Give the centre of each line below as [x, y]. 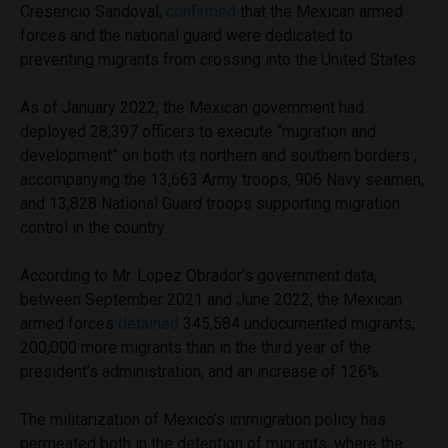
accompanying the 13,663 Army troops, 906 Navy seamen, [222, 179]
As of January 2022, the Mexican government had [192, 107]
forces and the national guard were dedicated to [186, 35]
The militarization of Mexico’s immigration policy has [203, 419]
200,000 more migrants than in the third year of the [195, 347]
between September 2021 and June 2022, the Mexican [211, 299]
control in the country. [95, 227]
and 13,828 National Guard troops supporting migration [210, 203]
